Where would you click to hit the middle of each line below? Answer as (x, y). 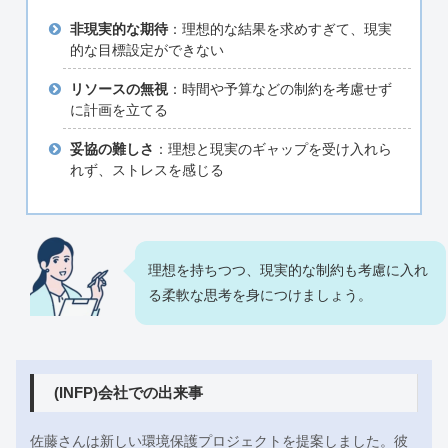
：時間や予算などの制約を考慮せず (279, 89)
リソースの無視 (118, 89)
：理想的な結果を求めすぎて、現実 (279, 29)
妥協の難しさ (111, 148)
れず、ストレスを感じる (146, 169)
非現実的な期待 (118, 29)
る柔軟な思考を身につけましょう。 (260, 295)
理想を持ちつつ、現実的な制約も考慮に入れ (288, 270)
